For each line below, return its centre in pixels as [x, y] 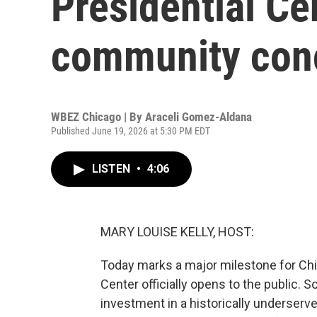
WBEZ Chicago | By [98, 117]
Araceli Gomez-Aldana [198, 117]
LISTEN [113, 169]
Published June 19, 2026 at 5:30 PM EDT [131, 131]
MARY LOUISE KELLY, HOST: [177, 232]
